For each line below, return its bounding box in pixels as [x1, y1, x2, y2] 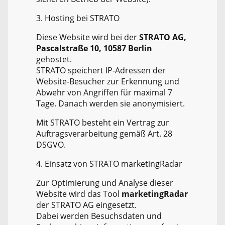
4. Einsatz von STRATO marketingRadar [36, 158, 182, 170]
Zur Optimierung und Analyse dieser [36, 177, 173, 189]
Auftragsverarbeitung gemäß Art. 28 [36, 128, 172, 140]
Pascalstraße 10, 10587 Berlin [36, 43, 152, 54]
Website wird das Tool [36, 188, 122, 200]
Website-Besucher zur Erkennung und [36, 76, 179, 87]
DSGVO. [36, 139, 66, 151]
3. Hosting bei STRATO [36, 13, 120, 24]
